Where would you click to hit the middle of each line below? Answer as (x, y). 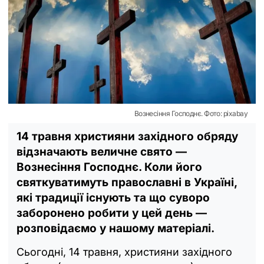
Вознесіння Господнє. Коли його (109, 167)
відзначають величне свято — (102, 151)
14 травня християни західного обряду (127, 136)
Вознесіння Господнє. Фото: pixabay (191, 113)
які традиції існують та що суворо (113, 197)
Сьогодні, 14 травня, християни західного (124, 252)
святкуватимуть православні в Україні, (127, 182)
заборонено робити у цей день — (112, 213)
